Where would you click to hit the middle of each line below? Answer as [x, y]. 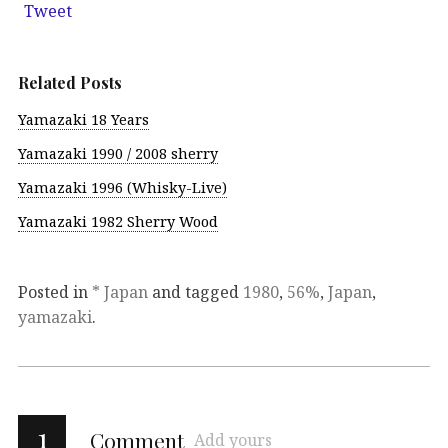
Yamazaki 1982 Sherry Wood [118, 221]
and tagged [195, 291]
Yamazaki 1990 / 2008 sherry [118, 154]
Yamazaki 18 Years [83, 120]
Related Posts [70, 83]
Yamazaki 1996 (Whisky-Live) [122, 188]
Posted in [55, 291]
